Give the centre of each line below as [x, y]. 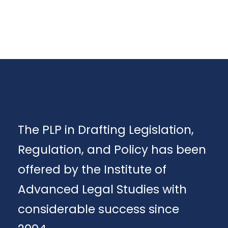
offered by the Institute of [92, 169]
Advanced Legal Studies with [102, 189]
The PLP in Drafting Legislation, [106, 130]
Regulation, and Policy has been [112, 150]
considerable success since [98, 209]
